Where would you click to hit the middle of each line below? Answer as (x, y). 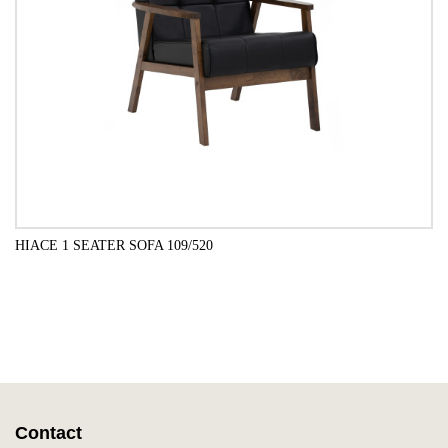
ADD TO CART (224, 302)
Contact (48, 432)
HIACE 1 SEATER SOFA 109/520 (114, 245)
